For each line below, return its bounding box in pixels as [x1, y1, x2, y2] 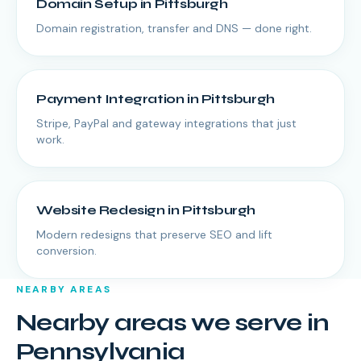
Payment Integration [36, 91, 185, 106]
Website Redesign [36, 202, 165, 218]
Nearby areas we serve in [16, 308, 329, 337]
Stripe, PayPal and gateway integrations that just [36, 116, 297, 131]
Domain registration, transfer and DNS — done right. [36, 21, 312, 35]
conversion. [36, 243, 97, 258]
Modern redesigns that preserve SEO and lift [36, 227, 272, 242]
